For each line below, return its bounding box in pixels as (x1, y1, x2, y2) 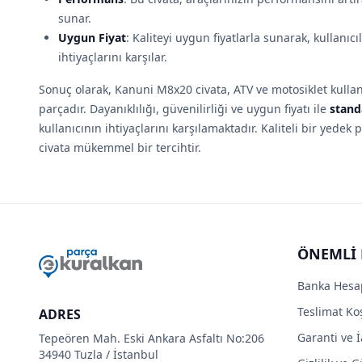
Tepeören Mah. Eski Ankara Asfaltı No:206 (39, 330, 264, 346)
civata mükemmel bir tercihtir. (39, 140, 201, 155)
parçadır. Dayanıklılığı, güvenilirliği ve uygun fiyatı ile (39, 101, 330, 116)
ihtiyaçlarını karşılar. (58, 49, 167, 65)
